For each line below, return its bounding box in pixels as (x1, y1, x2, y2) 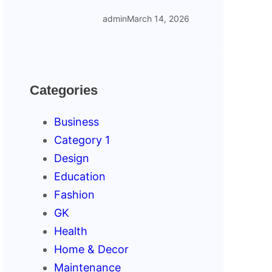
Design (54, 151, 90, 165)
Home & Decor (54, 242, 129, 256)
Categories (30, 83, 98, 98)
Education (54, 169, 106, 183)
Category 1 (54, 133, 110, 146)
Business (54, 115, 100, 128)
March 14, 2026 (127, 13, 190, 24)
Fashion (54, 188, 95, 201)
